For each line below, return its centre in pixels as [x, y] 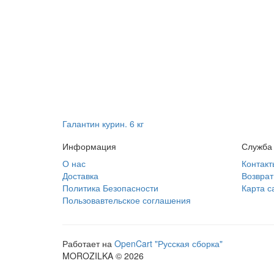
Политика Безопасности [110, 188]
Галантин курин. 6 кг [103, 124]
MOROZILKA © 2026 [103, 256]
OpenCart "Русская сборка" [168, 243]
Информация [89, 146]
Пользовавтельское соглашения [127, 200]
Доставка [80, 176]
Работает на [88, 243]
